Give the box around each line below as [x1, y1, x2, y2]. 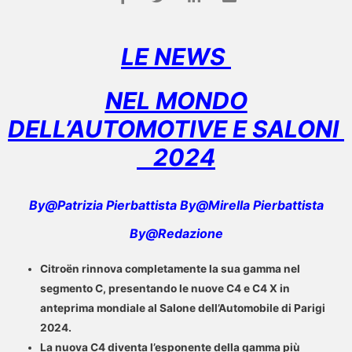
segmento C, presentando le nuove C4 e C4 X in [40, 281, 291, 295]
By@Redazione [129, 225, 223, 241]
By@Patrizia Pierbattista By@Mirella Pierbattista [28, 196, 324, 213]
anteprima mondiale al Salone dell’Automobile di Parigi [40, 301, 326, 314]
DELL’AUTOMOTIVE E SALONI [8, 114, 344, 143]
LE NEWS [121, 42, 231, 71]
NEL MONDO [104, 86, 247, 115]
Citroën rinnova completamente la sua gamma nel [40, 262, 301, 275]
